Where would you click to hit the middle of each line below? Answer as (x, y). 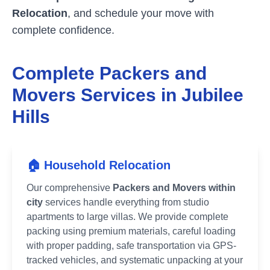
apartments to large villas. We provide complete (127, 217)
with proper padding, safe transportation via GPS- (131, 246)
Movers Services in (97, 95)
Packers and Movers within (174, 188)
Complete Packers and (109, 73)
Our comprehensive (70, 188)
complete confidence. (63, 30)
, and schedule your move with (141, 13)
